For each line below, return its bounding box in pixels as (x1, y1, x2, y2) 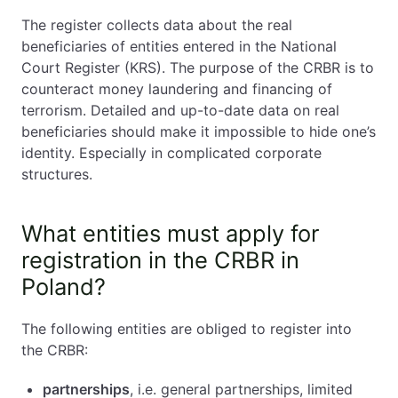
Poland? (21, 273, 106, 300)
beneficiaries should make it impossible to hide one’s (21, 123, 376, 140)
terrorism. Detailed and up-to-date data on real (21, 101, 339, 119)
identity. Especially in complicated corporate (21, 144, 322, 162)
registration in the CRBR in (21, 246, 299, 274)
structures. (21, 165, 92, 183)
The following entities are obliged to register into (21, 320, 352, 338)
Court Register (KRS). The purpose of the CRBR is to (21, 59, 374, 76)
